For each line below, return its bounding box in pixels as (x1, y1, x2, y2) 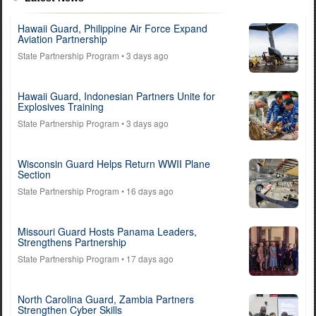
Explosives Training (18, 99, 104, 114)
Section (18, 167, 51, 181)
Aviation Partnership (18, 32, 107, 46)
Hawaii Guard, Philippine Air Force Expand (18, 21, 207, 35)
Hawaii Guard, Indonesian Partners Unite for (18, 89, 215, 103)
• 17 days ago (119, 253, 174, 265)
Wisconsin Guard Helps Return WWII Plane (18, 157, 210, 171)
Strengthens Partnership (18, 235, 126, 249)
